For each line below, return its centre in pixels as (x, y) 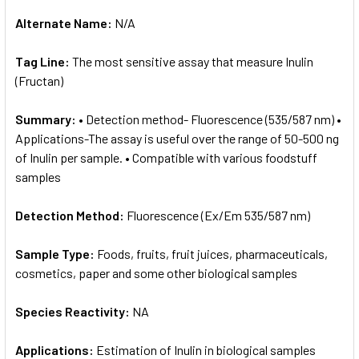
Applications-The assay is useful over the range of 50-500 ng (177, 138)
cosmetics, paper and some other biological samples (156, 272)
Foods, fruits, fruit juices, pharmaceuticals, (212, 253)
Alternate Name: (65, 22)
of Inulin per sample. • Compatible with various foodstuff (166, 157)
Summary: (47, 119)
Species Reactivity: (74, 311)
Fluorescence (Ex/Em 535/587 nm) (218, 215)
